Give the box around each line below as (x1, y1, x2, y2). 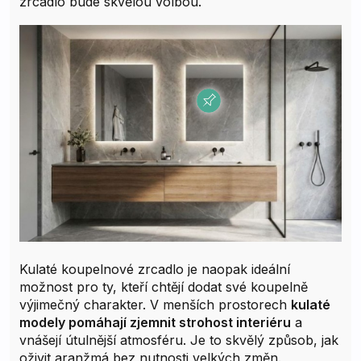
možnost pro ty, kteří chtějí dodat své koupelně (19, 278, 308, 295)
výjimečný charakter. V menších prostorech (19, 296, 291, 313)
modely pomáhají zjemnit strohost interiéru (19, 313, 291, 330)
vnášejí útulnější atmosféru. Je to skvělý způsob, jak (19, 331, 338, 348)
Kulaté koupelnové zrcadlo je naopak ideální (19, 260, 290, 277)
